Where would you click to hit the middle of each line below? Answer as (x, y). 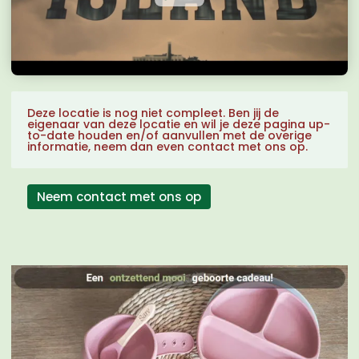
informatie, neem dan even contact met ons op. (167, 146)
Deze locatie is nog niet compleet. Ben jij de (153, 113)
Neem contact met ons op (119, 196)
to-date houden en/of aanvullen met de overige (169, 135)
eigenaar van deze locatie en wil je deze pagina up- (179, 124)
